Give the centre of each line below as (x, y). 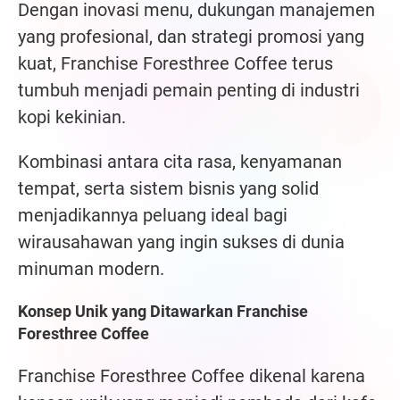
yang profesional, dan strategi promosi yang (191, 37)
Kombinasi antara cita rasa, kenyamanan (180, 162)
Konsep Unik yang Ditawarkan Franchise (163, 312)
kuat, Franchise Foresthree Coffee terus (175, 64)
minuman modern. (91, 269)
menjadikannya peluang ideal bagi (153, 216)
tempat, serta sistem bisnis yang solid (168, 189)
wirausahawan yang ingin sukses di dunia (181, 242)
